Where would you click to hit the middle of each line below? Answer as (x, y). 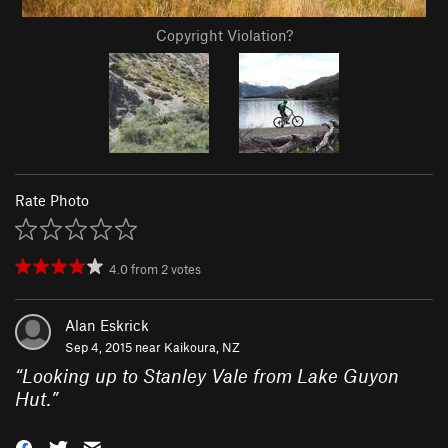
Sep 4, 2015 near (114, 347)
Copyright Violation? (224, 35)
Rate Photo (52, 200)
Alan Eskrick (107, 325)
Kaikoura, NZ (202, 347)
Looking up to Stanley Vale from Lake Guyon (210, 376)
